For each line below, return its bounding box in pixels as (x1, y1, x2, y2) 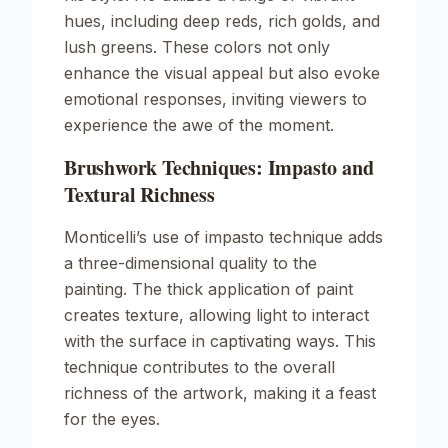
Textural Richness (64, 180, 215, 209)
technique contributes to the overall (64, 357, 335, 377)
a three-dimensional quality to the (64, 253, 317, 273)
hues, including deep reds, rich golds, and (64, 11, 380, 31)
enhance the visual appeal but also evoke (64, 63, 380, 83)
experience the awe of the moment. (64, 115, 334, 135)
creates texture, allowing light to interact (64, 305, 369, 325)
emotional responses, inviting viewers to (64, 89, 367, 109)
